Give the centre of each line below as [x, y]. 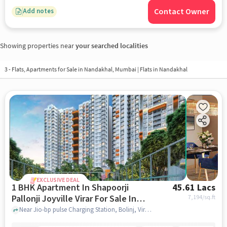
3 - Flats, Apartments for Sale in [44, 69]
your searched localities [112, 45]
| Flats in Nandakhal [162, 69]
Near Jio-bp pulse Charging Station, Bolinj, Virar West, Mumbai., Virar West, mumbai [148, 210]
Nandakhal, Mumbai [110, 69]
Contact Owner [182, 11]
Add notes [38, 11]
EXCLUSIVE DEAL [58, 180]
